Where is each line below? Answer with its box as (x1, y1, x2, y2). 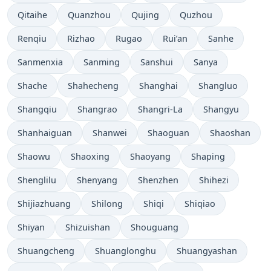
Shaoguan (148, 126, 189, 139)
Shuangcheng (18, 244, 74, 256)
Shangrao (77, 103, 117, 115)
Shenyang (77, 174, 117, 186)
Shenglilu (18, 174, 56, 186)
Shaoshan (210, 126, 250, 139)
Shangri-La (138, 103, 183, 115)
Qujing (131, 8, 159, 21)
